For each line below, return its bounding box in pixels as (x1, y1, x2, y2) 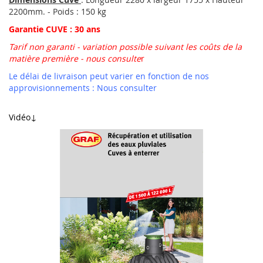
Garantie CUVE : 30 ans (9, 23, 100, 35)
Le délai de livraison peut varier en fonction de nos (9, 70, 209, 82)
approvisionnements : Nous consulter (9, 82, 157, 93)
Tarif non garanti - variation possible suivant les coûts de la (9, 41, 242, 52)
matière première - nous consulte (9, 52, 141, 64)
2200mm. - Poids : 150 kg (9, 5, 106, 17)
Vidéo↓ (9, 111, 37, 123)
